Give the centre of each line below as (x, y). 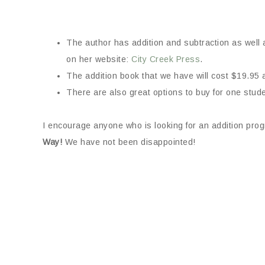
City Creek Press (166, 59)
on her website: (99, 59)
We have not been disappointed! (130, 142)
